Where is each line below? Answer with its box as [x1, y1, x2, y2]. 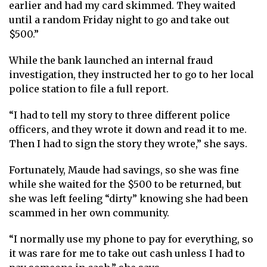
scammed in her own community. [9, 206, 169, 219]
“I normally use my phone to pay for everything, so [9, 232, 253, 245]
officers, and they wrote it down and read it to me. [9, 123, 247, 135]
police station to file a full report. [9, 82, 169, 95]
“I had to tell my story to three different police [9, 108, 230, 121]
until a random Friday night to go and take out [9, 13, 229, 26]
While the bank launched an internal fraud [9, 54, 213, 66]
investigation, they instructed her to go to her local [9, 68, 254, 80]
